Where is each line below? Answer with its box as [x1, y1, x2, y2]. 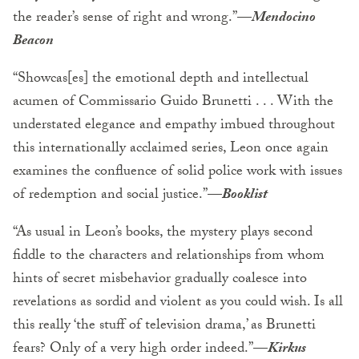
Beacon [13, 29, 54, 54]
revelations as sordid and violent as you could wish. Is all [13, 290, 343, 316]
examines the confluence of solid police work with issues [13, 159, 342, 185]
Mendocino [252, 6, 316, 31]
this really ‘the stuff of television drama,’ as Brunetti [13, 313, 316, 339]
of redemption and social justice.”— [13, 183, 222, 208]
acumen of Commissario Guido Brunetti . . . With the [13, 90, 333, 115]
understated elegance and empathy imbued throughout [13, 113, 335, 139]
